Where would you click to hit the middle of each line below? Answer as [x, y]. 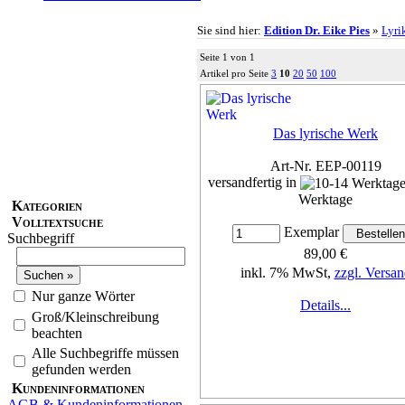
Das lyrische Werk [325, 133]
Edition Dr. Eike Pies [317, 30]
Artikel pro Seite [235, 73]
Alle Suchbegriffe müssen [105, 353]
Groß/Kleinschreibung [95, 316]
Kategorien [47, 205]
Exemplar [311, 232]
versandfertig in [254, 182]
